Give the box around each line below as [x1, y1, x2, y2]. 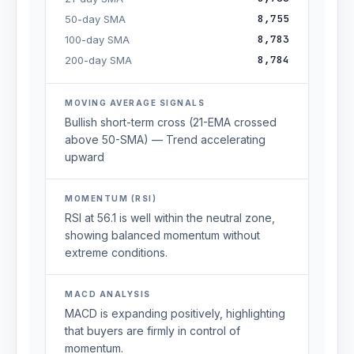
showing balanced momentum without [65, 228, 260, 242]
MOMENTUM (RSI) [65, 194, 156, 203]
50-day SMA [65, 13, 126, 25]
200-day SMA [65, 54, 132, 66]
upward [65, 150, 104, 164]
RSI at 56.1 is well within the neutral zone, [65, 211, 275, 224]
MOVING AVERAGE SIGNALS [65, 98, 205, 107]
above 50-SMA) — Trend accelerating [65, 133, 265, 146]
